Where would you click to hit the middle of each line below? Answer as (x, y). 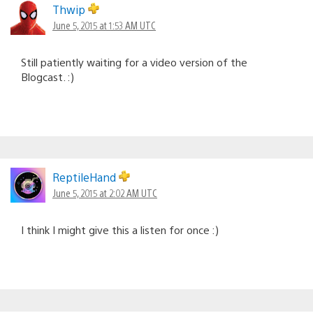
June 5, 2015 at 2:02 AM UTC (105, 192)
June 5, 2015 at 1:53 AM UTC (104, 25)
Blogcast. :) (48, 76)
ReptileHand (86, 177)
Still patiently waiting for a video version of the (134, 61)
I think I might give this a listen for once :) (120, 229)
